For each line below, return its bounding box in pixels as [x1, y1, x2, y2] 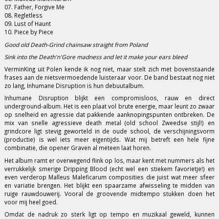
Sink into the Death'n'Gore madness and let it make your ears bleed [4, 52, 188, 61]
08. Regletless [4, 11, 43, 20]
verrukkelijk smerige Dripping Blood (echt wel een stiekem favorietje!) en [4, 164, 215, 173]
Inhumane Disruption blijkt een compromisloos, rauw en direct [4, 94, 215, 102]
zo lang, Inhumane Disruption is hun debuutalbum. [4, 82, 145, 90]
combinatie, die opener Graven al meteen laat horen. [4, 144, 152, 152]
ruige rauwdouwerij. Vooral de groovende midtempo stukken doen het [4, 189, 215, 197]
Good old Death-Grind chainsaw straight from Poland [4, 40, 148, 48]
